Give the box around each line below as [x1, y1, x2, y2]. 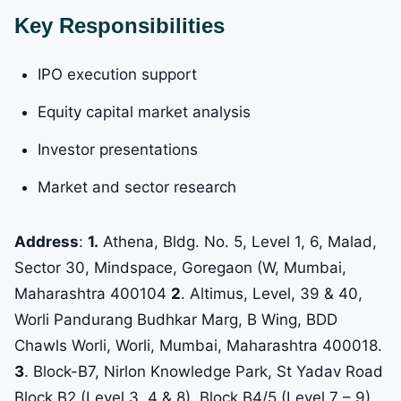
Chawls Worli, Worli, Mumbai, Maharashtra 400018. [14, 337, 382, 355]
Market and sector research [38, 178, 236, 197]
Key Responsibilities [14, 13, 225, 38]
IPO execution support [38, 65, 197, 84]
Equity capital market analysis [38, 103, 251, 122]
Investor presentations [38, 141, 198, 159]
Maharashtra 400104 [14, 285, 171, 303]
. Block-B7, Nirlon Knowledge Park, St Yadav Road [24, 363, 383, 381]
